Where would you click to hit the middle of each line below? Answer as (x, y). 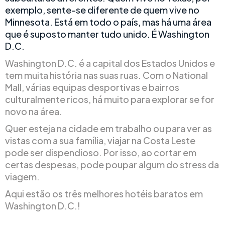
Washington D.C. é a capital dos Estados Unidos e (110, 63)
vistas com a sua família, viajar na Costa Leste (100, 140)
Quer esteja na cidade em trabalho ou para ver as (108, 128)
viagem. (22, 177)
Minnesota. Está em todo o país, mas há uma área (108, 22)
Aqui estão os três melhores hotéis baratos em (104, 194)
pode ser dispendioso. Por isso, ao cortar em (101, 152)
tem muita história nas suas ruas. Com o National (106, 75)
